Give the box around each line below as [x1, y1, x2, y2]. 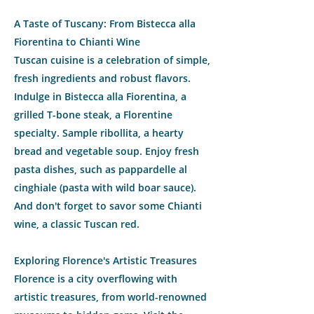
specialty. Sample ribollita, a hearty [14, 126, 184, 139]
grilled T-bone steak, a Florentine [14, 108, 172, 121]
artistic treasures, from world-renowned [14, 290, 207, 303]
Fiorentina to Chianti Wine [14, 35, 140, 48]
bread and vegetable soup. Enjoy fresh [14, 144, 199, 158]
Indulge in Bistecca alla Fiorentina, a [14, 90, 186, 103]
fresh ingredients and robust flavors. [14, 71, 191, 85]
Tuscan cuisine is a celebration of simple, [14, 53, 210, 67]
